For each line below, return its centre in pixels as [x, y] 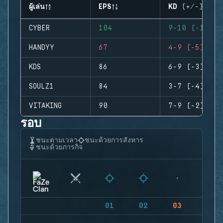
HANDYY [42, 48]
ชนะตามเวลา [57, 140]
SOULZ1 [41, 87]
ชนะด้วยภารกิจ [59, 147]
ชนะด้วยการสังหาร [114, 140]
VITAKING [45, 106]
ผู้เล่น [37, 7]
